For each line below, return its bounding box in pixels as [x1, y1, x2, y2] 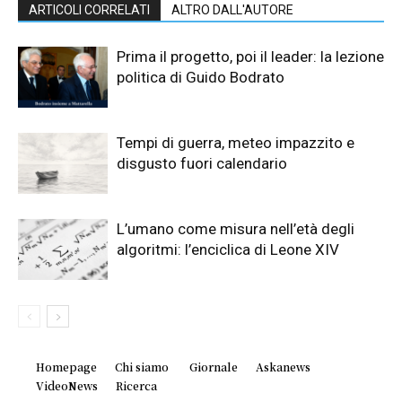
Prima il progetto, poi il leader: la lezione [117, 47, 384, 66]
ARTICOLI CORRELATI [29, 2, 150, 17]
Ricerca [116, 377, 157, 393]
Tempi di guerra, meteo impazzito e [117, 133, 354, 152]
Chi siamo [115, 358, 169, 374]
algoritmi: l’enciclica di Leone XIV [117, 240, 339, 258]
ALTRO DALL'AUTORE [171, 2, 293, 17]
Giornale [187, 358, 238, 374]
